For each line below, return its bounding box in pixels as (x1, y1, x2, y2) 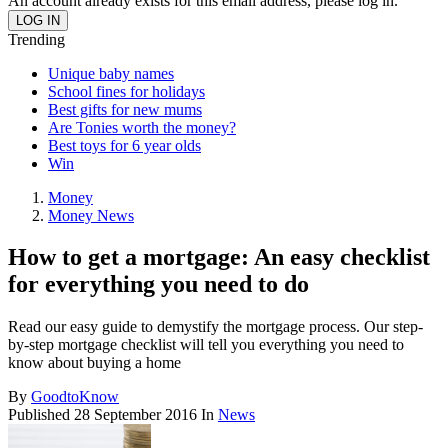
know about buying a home (8, 354, 181, 372)
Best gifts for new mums (48, 100, 202, 118)
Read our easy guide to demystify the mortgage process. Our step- (8, 318, 423, 336)
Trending (8, 30, 65, 48)
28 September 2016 (74, 406, 197, 424)
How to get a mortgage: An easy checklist (8, 244, 430, 271)
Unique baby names (48, 64, 174, 82)
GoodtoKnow (31, 388, 119, 406)
